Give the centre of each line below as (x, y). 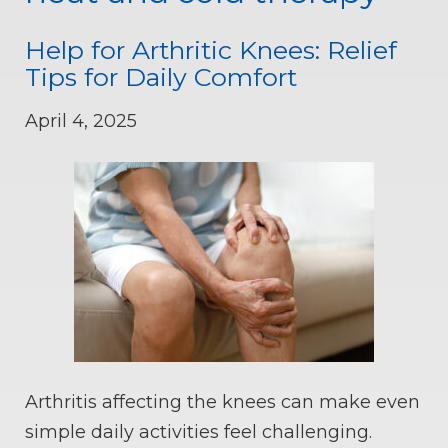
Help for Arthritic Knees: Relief (211, 50)
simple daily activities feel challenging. (198, 432)
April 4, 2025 (81, 121)
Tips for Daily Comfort (161, 77)
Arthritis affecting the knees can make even (222, 402)
